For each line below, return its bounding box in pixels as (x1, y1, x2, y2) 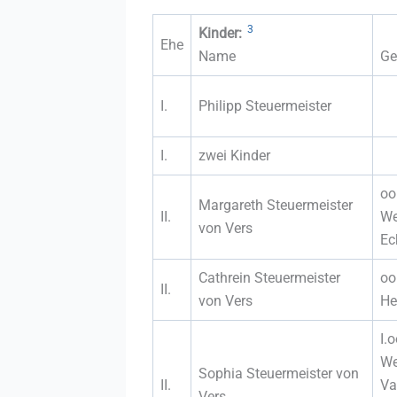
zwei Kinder (198, 146, 270, 164)
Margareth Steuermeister (198, 196, 353, 214)
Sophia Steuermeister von (198, 364, 359, 382)
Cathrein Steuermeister (198, 269, 340, 286)
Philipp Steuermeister (198, 97, 331, 114)
